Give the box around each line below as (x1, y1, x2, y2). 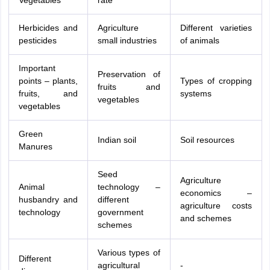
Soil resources (180, 135, 234, 145)
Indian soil (97, 135, 136, 145)
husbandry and (18, 195, 78, 204)
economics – (180, 188, 252, 198)
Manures (18, 142, 52, 151)
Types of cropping (180, 76, 252, 86)
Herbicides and (18, 23, 78, 33)
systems (180, 89, 212, 98)
